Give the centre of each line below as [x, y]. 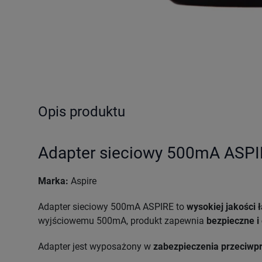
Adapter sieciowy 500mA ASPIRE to [112, 206]
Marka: [53, 181]
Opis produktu [81, 111]
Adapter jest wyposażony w [95, 246]
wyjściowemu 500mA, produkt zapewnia [122, 220]
